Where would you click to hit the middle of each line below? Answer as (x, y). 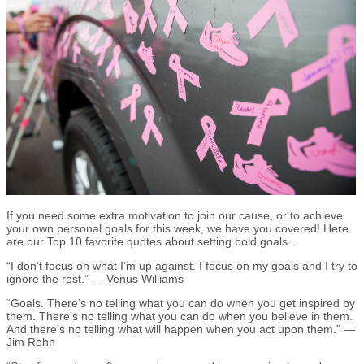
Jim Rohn (31, 342)
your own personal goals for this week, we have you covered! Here (178, 228)
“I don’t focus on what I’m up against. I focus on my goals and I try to (182, 265)
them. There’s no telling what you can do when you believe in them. (180, 316)
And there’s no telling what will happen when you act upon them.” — (181, 329)
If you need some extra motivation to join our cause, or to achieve (175, 215)
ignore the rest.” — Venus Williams (95, 278)
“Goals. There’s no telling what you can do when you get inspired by (181, 303)
